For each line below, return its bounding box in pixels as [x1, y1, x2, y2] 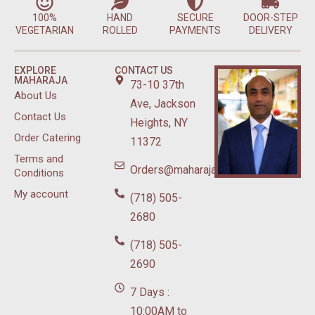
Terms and [14, 152, 63, 165]
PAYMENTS [169, 24, 221, 36]
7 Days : [130, 285, 170, 299]
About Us [14, 89, 57, 102]
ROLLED [102, 24, 138, 36]
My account [14, 187, 68, 200]
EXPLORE [14, 64, 56, 76]
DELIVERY [248, 24, 292, 36]
